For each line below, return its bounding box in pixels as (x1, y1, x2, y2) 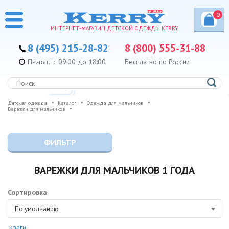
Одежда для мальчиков (87, 100, 143, 107)
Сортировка (8, 188, 47, 197)
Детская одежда (8, 100, 47, 107)
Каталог (58, 100, 76, 107)
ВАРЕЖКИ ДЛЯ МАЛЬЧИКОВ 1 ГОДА (34, 164, 195, 177)
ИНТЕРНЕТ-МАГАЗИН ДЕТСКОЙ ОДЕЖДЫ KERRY (51, 25, 178, 32)
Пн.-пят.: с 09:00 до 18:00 (28, 57, 106, 67)
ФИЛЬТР (43, 137, 76, 148)
